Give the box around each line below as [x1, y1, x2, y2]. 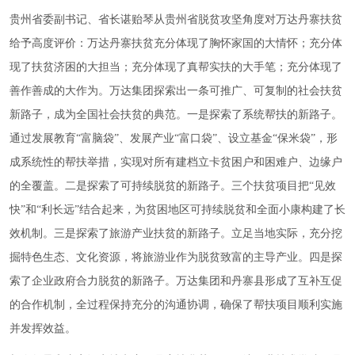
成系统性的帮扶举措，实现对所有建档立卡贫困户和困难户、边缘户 [10, 155, 342, 168]
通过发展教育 [10, 132, 76, 144]
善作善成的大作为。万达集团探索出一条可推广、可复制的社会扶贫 [10, 84, 342, 97]
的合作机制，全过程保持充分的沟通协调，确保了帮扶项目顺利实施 [10, 298, 342, 311]
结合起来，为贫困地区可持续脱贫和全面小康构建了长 [79, 203, 345, 216]
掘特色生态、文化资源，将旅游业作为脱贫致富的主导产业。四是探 [10, 250, 342, 263]
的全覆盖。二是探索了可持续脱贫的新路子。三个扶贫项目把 [10, 179, 309, 192]
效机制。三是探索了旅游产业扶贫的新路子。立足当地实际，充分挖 [10, 227, 342, 239]
